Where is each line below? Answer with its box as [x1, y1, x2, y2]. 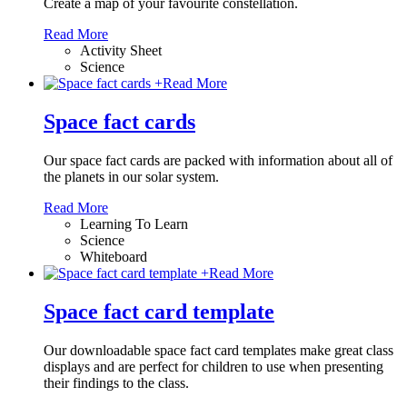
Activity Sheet [80, 43, 162, 59]
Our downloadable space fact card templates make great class [44, 342, 393, 358]
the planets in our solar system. [44, 168, 219, 184]
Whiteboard [80, 248, 147, 264]
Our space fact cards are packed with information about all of [44, 152, 392, 168]
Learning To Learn [80, 215, 188, 232]
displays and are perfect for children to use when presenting [44, 358, 383, 374]
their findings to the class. [44, 374, 189, 391]
